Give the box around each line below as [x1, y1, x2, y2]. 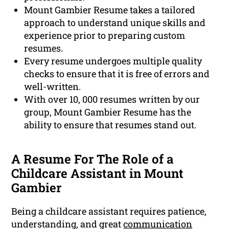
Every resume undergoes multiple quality [24, 55, 202, 67]
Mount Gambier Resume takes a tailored [24, 4, 196, 16]
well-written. [24, 80, 81, 93]
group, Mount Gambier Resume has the [24, 106, 192, 119]
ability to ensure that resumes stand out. [24, 119, 197, 131]
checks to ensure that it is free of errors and [24, 67, 210, 80]
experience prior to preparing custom [24, 29, 186, 42]
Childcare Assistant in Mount [11, 165, 184, 182]
